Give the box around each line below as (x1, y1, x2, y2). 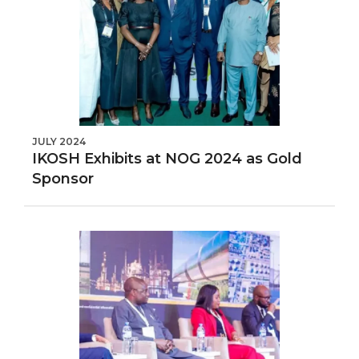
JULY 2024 (32, 135, 86, 147)
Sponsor (32, 170, 94, 188)
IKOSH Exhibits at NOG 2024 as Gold (32, 150, 302, 167)
